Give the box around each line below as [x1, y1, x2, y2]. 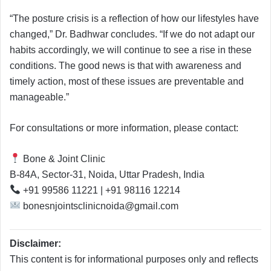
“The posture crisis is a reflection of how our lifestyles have [10, 13, 259, 24]
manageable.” [10, 91, 69, 102]
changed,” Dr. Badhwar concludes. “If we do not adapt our [10, 28, 255, 39]
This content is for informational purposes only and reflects [10, 253, 258, 264]
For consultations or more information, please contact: [10, 122, 238, 133]
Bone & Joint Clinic [21, 153, 106, 164]
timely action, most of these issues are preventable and [10, 76, 244, 87]
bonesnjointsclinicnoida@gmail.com [23, 200, 179, 211]
